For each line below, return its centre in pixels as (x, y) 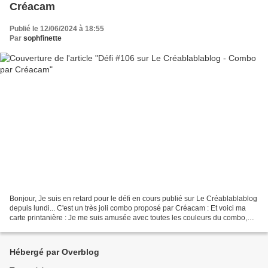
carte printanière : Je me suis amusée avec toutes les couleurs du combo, (128, 217)
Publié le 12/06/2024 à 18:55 (57, 29)
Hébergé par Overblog (54, 252)
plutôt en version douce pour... (58, 227)
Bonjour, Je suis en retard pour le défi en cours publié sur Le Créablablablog (133, 198)
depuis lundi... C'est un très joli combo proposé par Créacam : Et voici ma (128, 208)
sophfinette (42, 39)
